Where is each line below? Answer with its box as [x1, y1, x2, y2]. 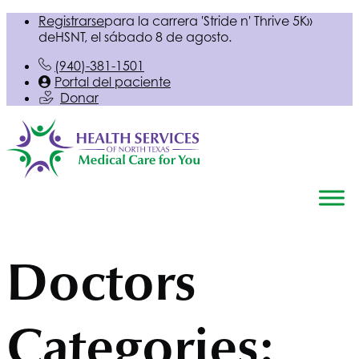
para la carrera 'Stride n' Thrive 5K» [104, 13, 313, 29]
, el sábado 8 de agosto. [84, 29, 232, 45]
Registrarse [38, 13, 104, 29]
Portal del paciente [54, 74, 171, 90]
